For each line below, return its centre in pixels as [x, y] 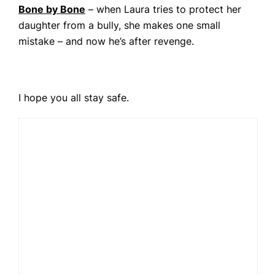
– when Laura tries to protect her [163, 9]
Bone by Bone [52, 9]
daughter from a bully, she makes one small [119, 25]
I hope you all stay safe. [74, 98]
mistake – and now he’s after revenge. [106, 41]
